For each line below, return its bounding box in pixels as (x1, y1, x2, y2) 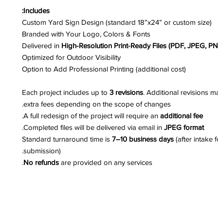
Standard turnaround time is (22, 135, 112, 144)
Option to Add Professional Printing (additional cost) (22, 65, 186, 73)
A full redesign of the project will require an (23, 111, 160, 120)
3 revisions (109, 88, 143, 97)
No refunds (23, 158, 59, 167)
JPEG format (164, 123, 204, 132)
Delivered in (22, 41, 61, 50)
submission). (23, 146, 61, 155)
